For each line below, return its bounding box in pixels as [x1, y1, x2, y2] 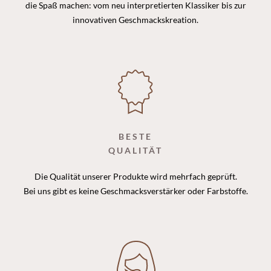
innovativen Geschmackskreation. [73, 14, 198, 25]
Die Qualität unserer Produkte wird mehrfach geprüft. [34, 171, 237, 181]
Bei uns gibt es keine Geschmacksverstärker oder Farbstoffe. [23, 185, 248, 196]
